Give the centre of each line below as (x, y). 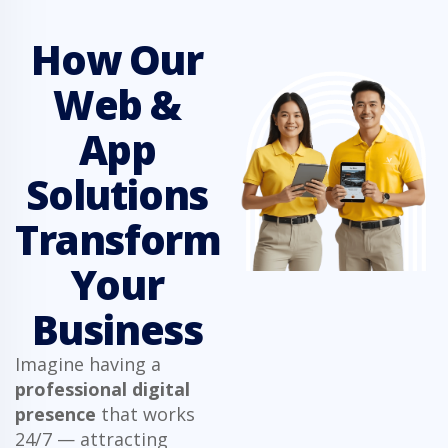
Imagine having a (88, 363)
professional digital (102, 388)
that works (145, 413)
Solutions (117, 194)
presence (55, 413)
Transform (118, 239)
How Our (117, 59)
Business (117, 329)
